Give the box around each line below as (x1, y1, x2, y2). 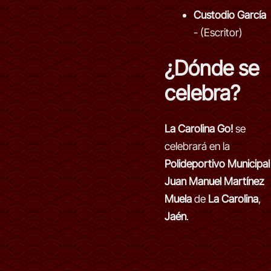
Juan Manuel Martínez (165, 175, 264, 188)
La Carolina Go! (165, 122, 233, 135)
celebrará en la (165, 140, 230, 152)
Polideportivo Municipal (165, 157, 270, 170)
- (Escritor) (194, 26, 243, 39)
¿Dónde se (165, 56, 259, 80)
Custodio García (194, 8, 266, 21)
